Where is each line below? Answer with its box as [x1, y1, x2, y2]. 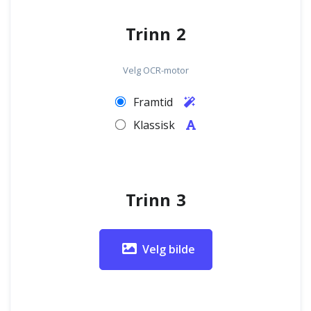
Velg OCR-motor [122, 64, 189, 76]
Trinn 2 [125, 19, 186, 51]
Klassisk [124, 117, 186, 133]
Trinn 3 [125, 185, 186, 217]
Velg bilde [142, 242, 195, 257]
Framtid [125, 94, 184, 110]
